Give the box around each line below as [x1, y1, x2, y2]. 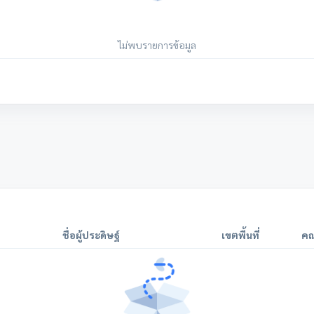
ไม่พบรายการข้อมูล [118, 39, 196, 51]
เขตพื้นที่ [221, 228, 259, 241]
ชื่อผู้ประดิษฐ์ [62, 228, 120, 241]
